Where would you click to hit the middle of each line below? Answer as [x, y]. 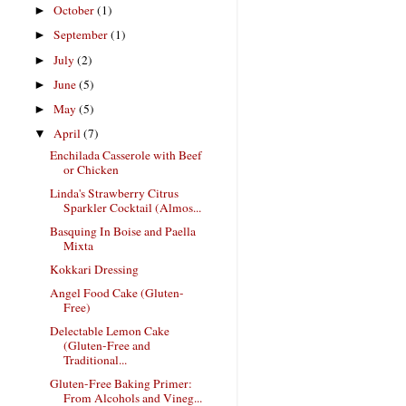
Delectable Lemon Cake [109, 331]
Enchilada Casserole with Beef [126, 155]
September [82, 35]
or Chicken [91, 169]
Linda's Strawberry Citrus [114, 193]
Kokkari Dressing [94, 269]
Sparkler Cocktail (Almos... [132, 207]
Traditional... [95, 360]
